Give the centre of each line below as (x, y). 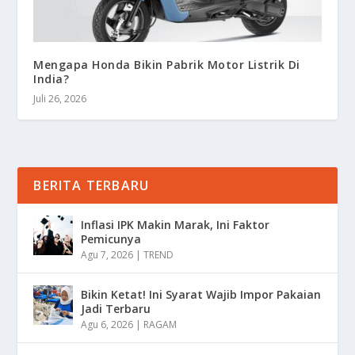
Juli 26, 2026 (60, 98)
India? (52, 78)
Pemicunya (111, 239)
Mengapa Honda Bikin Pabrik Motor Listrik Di (167, 64)
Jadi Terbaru (116, 308)
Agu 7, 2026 (107, 254)
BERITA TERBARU (92, 185)
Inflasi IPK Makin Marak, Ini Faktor (176, 224)
